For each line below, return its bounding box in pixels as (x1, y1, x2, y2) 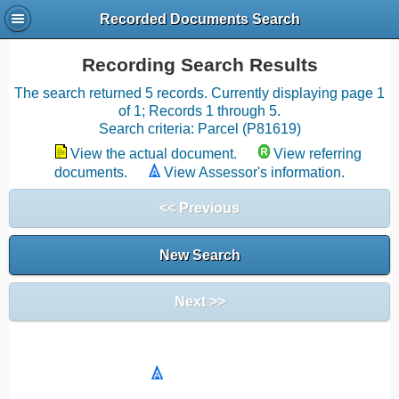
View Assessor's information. (164, 165, 345, 180)
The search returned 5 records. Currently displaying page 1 (14, 85, 385, 101)
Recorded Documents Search (99, 12, 300, 28)
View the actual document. (70, 146, 237, 161)
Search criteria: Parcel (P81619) (98, 121, 301, 136)
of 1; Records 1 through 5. (118, 103, 281, 118)
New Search (159, 247, 240, 263)
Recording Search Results (81, 54, 318, 76)
